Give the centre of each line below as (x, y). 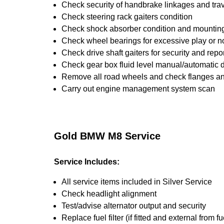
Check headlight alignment (109, 194)
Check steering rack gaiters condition (127, 17)
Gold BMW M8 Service (107, 136)
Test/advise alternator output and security (134, 206)
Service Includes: (87, 162)
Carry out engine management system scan (138, 89)
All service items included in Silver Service (137, 182)
